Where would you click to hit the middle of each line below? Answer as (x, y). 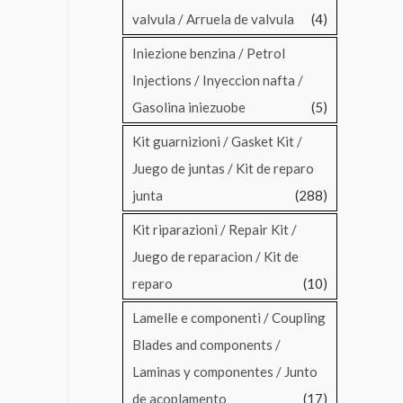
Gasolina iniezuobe (189, 107)
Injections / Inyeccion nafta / (218, 81)
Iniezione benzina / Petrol (209, 54)
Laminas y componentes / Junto (225, 372)
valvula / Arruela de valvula (213, 19)
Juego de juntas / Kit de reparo (223, 169)
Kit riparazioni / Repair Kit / (215, 230)
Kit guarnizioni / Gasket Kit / (217, 142)
